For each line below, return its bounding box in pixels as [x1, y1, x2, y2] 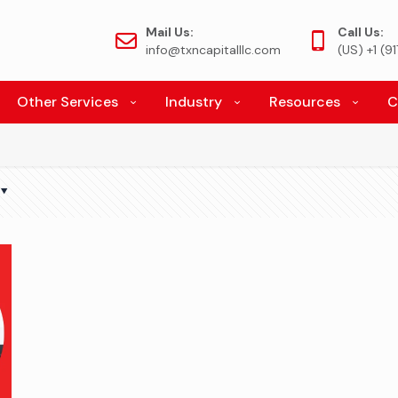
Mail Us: [146, 23, 194, 40]
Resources [269, 92, 340, 112]
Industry [165, 92, 222, 112]
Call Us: [338, 23, 384, 40]
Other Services [17, 92, 118, 112]
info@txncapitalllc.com [146, 41, 281, 58]
